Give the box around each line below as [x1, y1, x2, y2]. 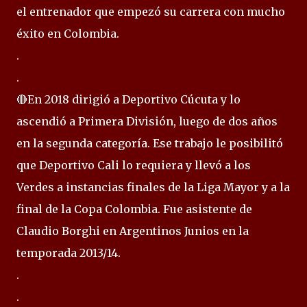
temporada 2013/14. [16, 246, 121, 260]
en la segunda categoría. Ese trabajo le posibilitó [16, 136, 283, 150]
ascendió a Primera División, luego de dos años [16, 114, 278, 128]
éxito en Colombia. [16, 27, 119, 40]
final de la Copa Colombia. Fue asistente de [16, 202, 252, 216]
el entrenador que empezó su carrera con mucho [16, 5, 285, 19]
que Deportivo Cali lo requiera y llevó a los [16, 158, 251, 172]
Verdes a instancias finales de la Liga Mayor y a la [16, 180, 290, 194]
